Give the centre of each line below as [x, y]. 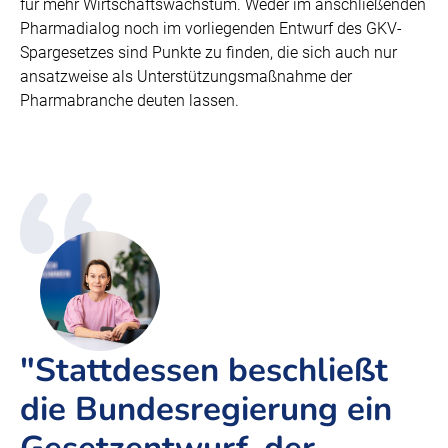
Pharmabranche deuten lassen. [129, 100]
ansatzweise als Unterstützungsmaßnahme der [186, 76]
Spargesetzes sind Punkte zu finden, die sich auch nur [208, 52]
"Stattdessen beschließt [204, 370]
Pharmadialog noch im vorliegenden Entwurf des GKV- [211, 28]
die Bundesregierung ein [206, 409]
